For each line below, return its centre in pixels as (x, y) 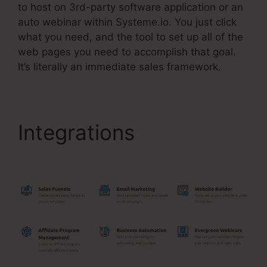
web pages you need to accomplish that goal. (127, 52)
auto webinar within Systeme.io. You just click (127, 22)
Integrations (79, 132)
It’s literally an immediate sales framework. (119, 66)
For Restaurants (96, 157)
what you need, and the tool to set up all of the (131, 37)
